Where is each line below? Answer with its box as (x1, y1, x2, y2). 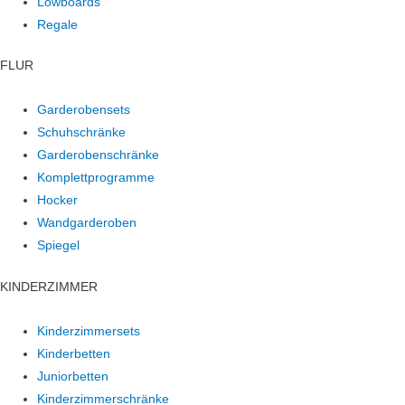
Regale (37, 17, 79, 32)
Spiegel (37, 239, 80, 253)
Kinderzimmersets (37, 324, 141, 338)
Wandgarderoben (37, 216, 137, 231)
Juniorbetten (37, 369, 109, 383)
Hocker (37, 193, 79, 208)
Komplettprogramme (37, 171, 155, 185)
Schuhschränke (37, 126, 127, 140)
